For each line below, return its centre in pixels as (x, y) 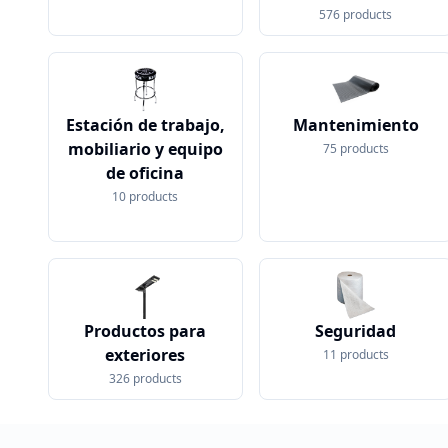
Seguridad (356, 331)
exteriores (145, 355)
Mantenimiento (355, 125)
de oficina (145, 173)
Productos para (145, 331)
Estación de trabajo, (145, 125)
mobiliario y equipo (145, 149)
